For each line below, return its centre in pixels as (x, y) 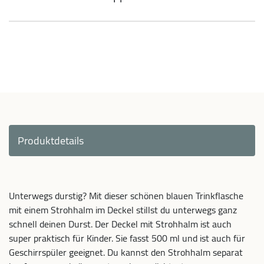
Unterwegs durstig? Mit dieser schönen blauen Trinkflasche (126, 196)
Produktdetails (51, 141)
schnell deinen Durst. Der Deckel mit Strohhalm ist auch (120, 224)
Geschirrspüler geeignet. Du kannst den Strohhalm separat (126, 252)
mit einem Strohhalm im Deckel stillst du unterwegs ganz (123, 210)
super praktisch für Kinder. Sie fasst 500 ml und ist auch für (127, 238)
